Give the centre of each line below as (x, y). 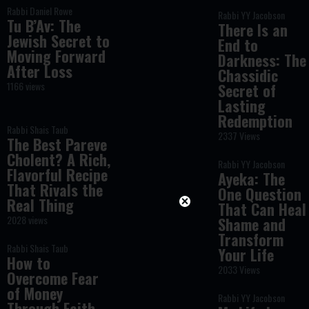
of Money (34, 293)
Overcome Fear (52, 278)
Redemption (256, 121)
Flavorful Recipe (57, 175)
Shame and (252, 224)
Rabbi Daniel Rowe (39, 11)
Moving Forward (56, 56)
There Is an (253, 30)
